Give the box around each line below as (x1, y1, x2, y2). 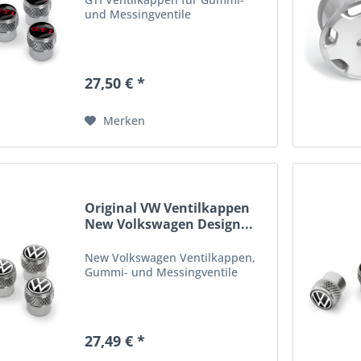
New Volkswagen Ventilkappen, (85, 249, 256, 265)
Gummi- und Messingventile (85, 263, 239, 280)
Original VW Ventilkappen (85, 198, 251, 217)
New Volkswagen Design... (85, 214, 254, 233)
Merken (103, 113, 146, 129)
